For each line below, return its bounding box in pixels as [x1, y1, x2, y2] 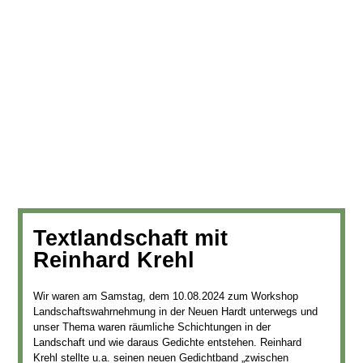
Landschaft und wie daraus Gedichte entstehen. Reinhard [32, 335, 301, 348]
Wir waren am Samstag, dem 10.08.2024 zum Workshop [32, 289, 298, 302]
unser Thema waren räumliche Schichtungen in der [32, 320, 271, 333]
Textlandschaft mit [32, 225, 228, 250]
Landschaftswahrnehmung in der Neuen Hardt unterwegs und [32, 305, 318, 318]
